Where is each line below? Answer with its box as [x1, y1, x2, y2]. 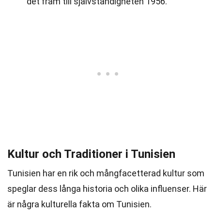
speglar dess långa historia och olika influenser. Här [7, 184, 207, 194]
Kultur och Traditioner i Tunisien [7, 147, 175, 161]
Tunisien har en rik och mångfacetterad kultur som [7, 168, 204, 178]
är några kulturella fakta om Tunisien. [7, 199, 152, 209]
